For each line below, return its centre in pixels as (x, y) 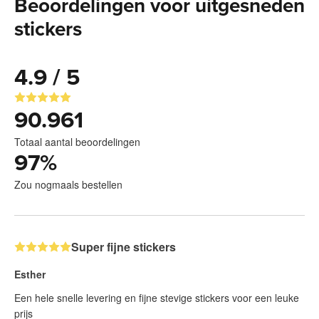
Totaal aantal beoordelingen (77, 142)
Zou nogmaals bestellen (68, 185)
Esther (30, 274)
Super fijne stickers (124, 247)
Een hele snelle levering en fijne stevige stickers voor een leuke (157, 298)
